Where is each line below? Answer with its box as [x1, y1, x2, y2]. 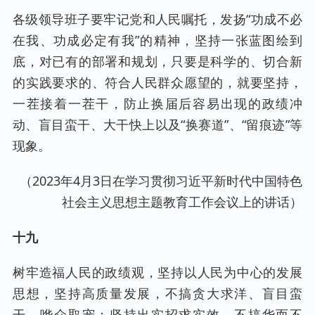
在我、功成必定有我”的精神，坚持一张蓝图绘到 [13, 31, 302, 49]
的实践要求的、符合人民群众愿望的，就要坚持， [13, 73, 302, 91]
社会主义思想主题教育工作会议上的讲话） [62, 193, 302, 210]
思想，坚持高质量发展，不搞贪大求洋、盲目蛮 [13, 285, 302, 302]
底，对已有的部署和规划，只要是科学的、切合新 [13, 52, 302, 70]
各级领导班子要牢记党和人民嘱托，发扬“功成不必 [13, 10, 302, 27]
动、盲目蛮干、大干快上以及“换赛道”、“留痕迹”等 [13, 115, 302, 133]
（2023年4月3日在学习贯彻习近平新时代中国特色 [20, 172, 302, 189]
